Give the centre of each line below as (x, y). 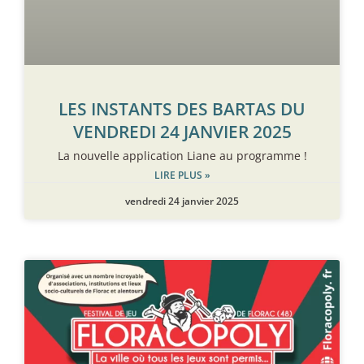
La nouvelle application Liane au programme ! (182, 155)
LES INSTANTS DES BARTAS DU (182, 108)
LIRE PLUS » (182, 175)
